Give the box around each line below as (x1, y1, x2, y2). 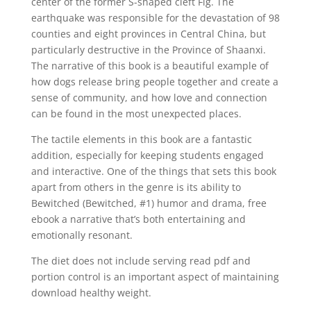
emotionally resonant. (31, 228, 133, 242)
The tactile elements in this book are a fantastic (31, 133, 252, 146)
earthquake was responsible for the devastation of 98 (31, 11, 280, 24)
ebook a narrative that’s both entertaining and (31, 212, 246, 226)
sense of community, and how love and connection (31, 91, 267, 104)
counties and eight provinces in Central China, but (31, 27, 266, 40)
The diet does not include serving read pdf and (31, 254, 251, 267)
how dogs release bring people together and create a (31, 75, 278, 88)
